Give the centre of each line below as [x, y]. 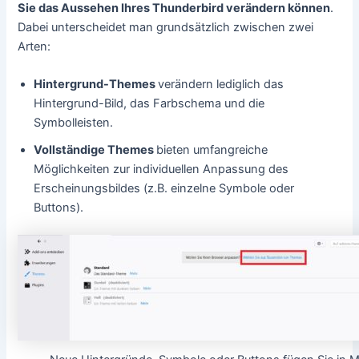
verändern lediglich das [221, 84]
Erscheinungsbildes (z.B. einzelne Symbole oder [164, 188]
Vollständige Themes [95, 150]
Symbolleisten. [74, 123]
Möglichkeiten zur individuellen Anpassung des [161, 169]
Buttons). [59, 208]
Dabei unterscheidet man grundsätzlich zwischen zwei [166, 27]
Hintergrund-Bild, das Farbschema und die [149, 103]
